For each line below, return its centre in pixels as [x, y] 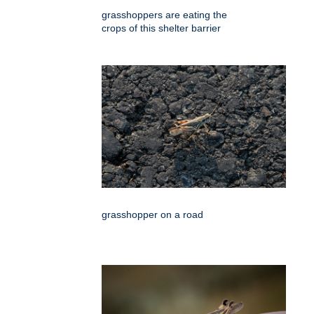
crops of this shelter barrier [161, 28]
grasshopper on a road [152, 215]
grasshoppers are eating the [164, 15]
